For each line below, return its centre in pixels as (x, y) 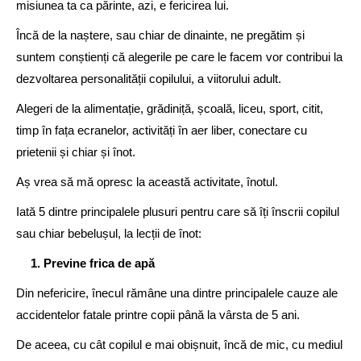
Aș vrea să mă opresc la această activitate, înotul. (147, 182)
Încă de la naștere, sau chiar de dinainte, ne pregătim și (160, 35)
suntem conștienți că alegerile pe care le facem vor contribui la (179, 57)
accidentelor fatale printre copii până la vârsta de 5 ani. (158, 315)
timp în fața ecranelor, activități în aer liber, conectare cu (162, 130)
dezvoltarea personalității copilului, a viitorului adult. (149, 79)
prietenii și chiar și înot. (76, 152)
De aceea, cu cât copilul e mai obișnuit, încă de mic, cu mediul (179, 344)
